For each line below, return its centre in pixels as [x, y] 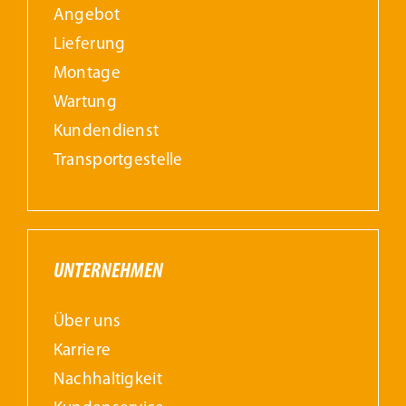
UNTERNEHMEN [108, 272]
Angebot [86, 16]
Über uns [87, 323]
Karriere [82, 352]
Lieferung [89, 45]
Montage [87, 74]
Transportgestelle [118, 161]
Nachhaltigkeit [107, 381]
